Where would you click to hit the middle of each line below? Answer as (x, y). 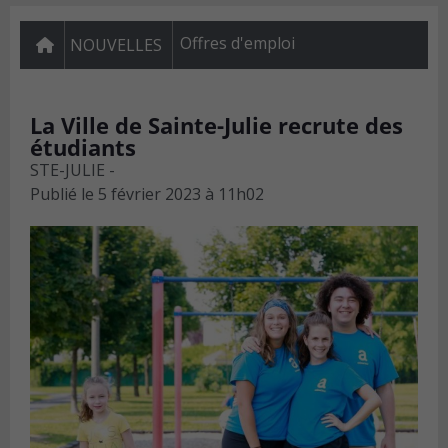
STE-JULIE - (72, 170)
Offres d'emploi (237, 43)
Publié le (62, 194)
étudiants (83, 147)
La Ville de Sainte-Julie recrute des (216, 125)
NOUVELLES (116, 45)
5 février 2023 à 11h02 (181, 194)
